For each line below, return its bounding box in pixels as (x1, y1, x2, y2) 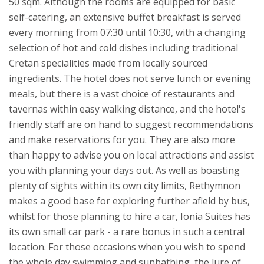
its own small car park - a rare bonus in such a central (9, 225, 245, 239)
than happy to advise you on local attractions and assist (9, 148, 254, 162)
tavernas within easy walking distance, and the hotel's (9, 103, 246, 116)
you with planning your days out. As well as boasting (9, 164, 240, 177)
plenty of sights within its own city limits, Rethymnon (9, 179, 240, 193)
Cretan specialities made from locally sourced (9, 57, 207, 70)
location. (9, 240, 46, 254)
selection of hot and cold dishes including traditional (9, 41, 238, 55)
